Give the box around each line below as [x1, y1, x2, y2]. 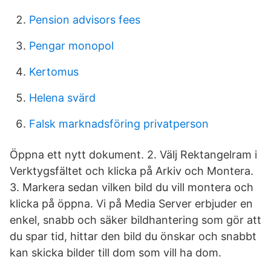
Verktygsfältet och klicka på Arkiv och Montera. [10, 165, 253, 177]
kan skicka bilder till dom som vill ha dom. [10, 246, 221, 259]
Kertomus [29, 65, 79, 78]
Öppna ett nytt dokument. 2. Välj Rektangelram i [10, 148, 257, 161]
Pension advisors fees [29, 13, 140, 26]
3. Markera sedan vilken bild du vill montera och [10, 181, 253, 194]
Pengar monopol [29, 39, 114, 52]
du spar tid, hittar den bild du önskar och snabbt [10, 230, 256, 243]
